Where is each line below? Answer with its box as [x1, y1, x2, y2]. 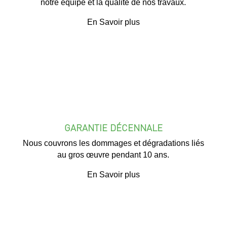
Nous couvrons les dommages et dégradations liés [22, 139, 204, 148]
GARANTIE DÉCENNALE [64, 122, 163, 134]
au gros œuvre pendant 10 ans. [57, 150, 170, 160]
